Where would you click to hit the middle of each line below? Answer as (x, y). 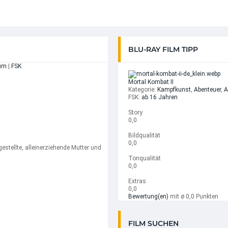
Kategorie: (143, 90)
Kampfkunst (174, 90)
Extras (137, 181)
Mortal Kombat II (151, 82)
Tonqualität (145, 158)
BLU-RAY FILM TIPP (163, 49)
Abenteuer (207, 90)
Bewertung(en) (148, 196)
